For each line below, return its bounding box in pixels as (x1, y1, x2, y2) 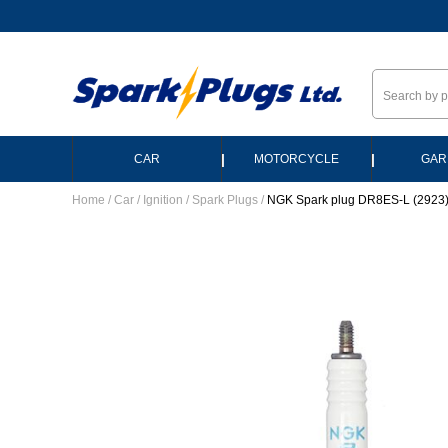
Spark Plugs (192, 193, 258, 207)
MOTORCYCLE (254, 152, 339, 166)
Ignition (143, 193, 183, 207)
